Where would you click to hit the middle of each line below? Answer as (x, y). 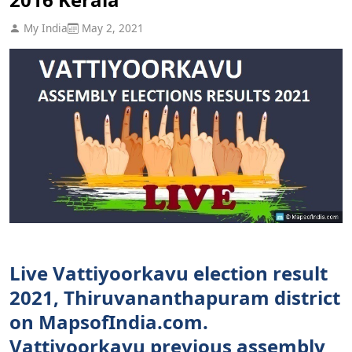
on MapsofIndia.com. (109, 321)
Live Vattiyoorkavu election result (169, 273)
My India (44, 27)
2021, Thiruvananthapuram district (175, 297)
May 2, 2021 (111, 27)
